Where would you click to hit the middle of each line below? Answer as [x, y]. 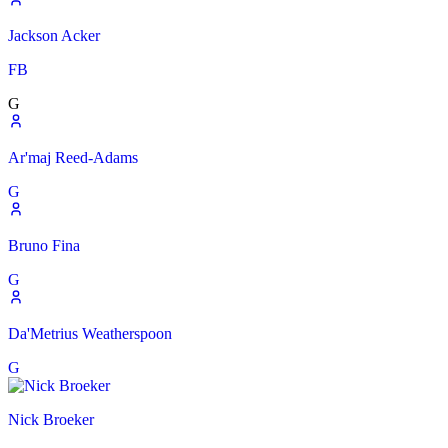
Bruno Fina [44, 246]
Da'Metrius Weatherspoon [90, 334]
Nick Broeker [51, 420]
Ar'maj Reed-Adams [73, 158]
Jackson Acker [54, 36]
